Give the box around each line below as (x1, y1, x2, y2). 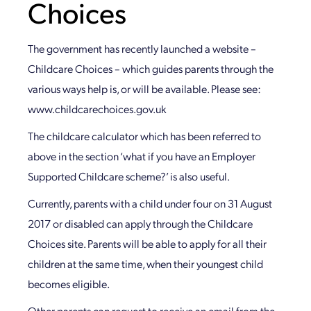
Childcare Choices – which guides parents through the (28, 61, 274, 76)
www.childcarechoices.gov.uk (28, 101, 166, 117)
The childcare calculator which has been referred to (28, 128, 261, 144)
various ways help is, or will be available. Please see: (28, 81, 261, 96)
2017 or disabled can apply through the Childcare (28, 216, 253, 231)
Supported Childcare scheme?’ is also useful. (28, 169, 230, 184)
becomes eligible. (28, 276, 110, 292)
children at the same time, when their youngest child (28, 256, 263, 271)
